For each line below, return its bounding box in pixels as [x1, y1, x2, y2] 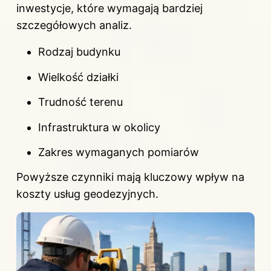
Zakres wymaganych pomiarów [38, 146, 199, 159]
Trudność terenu [38, 96, 123, 109]
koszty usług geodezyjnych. [16, 188, 158, 201]
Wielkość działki [38, 70, 119, 83]
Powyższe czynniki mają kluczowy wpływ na [16, 171, 244, 184]
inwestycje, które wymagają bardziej [16, 2, 203, 15]
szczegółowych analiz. [16, 19, 132, 32]
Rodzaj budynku [38, 45, 120, 59]
